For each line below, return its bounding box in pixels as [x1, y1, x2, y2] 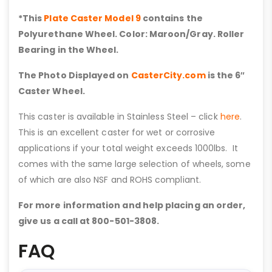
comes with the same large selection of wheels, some [18, 158, 251, 171]
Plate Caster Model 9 [44, 12, 141, 25]
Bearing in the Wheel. [18, 44, 119, 56]
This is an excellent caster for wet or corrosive [18, 126, 216, 139]
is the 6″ [205, 69, 245, 82]
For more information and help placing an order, [18, 199, 246, 212]
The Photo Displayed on [18, 69, 131, 82]
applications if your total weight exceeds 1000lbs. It [18, 142, 238, 155]
